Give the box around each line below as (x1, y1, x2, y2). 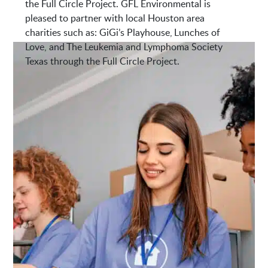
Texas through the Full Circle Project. (25, 54, 180, 68)
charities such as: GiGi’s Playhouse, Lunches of (25, 26, 221, 39)
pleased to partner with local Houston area (25, 11, 205, 25)
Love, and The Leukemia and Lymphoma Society (25, 40, 223, 54)
